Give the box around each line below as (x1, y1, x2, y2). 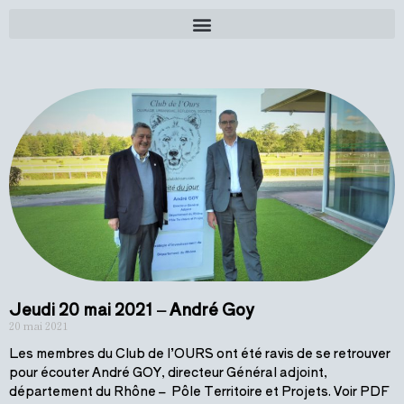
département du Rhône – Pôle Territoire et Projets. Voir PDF (9, 381, 390, 399)
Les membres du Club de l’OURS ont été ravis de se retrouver (9, 344, 390, 362)
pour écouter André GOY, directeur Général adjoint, (9, 363, 327, 381)
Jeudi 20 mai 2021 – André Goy (9, 297, 253, 320)
